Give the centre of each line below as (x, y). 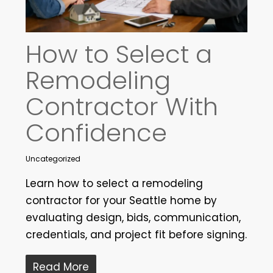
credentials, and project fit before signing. (136, 235)
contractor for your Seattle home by (121, 201)
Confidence (96, 133)
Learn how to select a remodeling (114, 184)
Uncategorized (53, 159)
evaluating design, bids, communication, (133, 218)
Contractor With (122, 107)
